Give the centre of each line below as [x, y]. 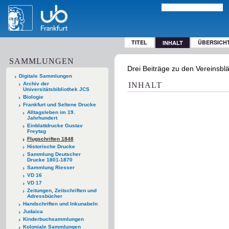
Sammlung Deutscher [54, 154]
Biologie [33, 97]
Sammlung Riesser [51, 167]
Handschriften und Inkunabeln [60, 203]
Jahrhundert [42, 118]
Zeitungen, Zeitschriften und [62, 190]
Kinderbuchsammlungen [53, 219]
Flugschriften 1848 [50, 139]
